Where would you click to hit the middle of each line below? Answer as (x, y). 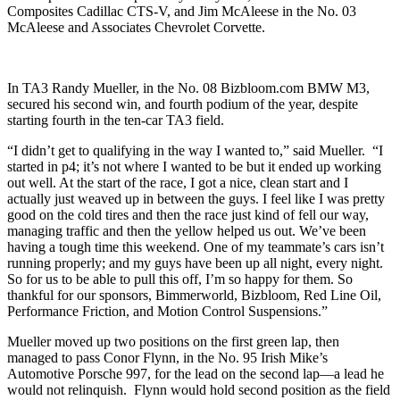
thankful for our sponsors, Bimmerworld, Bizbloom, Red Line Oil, (194, 296)
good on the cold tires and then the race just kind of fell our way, (188, 215)
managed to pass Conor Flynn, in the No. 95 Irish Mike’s (167, 358)
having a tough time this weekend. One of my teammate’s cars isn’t (196, 247)
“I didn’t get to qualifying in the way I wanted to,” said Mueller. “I (195, 151)
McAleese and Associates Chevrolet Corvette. (136, 28)
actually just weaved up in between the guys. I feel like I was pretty (196, 199)
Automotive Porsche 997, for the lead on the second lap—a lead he (196, 374)
